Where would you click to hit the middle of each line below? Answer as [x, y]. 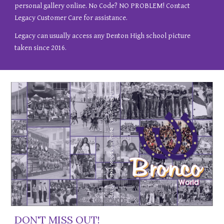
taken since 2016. [41, 47]
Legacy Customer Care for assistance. [71, 17]
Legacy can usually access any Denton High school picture [103, 35]
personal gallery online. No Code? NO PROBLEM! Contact [102, 5]
